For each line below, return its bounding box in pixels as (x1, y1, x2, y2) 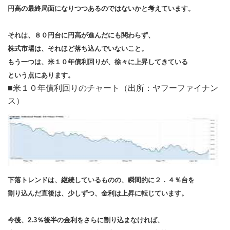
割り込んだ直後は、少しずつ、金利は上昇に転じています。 (8, 189, 188, 197)
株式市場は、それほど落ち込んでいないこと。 (8, 45, 148, 52)
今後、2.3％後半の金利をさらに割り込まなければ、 (8, 216, 164, 224)
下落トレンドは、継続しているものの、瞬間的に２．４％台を (8, 176, 195, 184)
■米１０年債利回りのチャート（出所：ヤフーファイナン (8, 84, 218, 92)
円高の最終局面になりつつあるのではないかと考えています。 (8, 5, 195, 12)
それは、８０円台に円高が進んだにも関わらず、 (8, 31, 155, 39)
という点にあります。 (8, 71, 74, 79)
